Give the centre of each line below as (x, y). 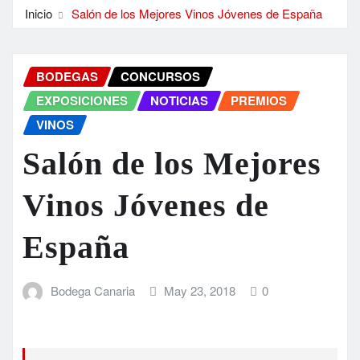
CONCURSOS (160, 77)
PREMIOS (259, 101)
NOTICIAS (179, 101)
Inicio (39, 14)
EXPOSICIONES (82, 101)
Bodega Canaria (92, 291)
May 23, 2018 (200, 291)
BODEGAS (67, 77)
